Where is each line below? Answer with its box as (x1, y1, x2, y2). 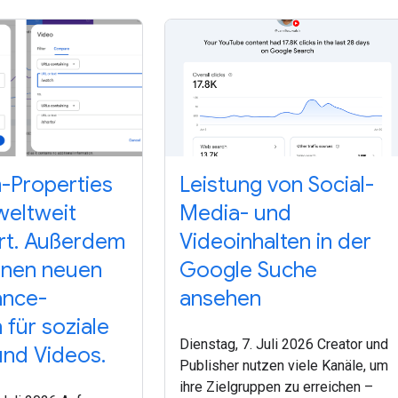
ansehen (179, 285, 262, 313)
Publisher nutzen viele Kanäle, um (179, 357, 389, 375)
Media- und (179, 200, 292, 227)
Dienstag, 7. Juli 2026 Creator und (179, 336, 389, 354)
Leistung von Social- (179, 171, 375, 199)
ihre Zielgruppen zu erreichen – (179, 378, 374, 396)
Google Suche (179, 257, 318, 284)
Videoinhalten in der (179, 228, 372, 256)
